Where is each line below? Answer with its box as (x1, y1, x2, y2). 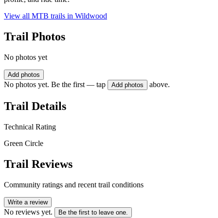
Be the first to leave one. (58, 208, 128, 216)
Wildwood (75, 12, 107, 20)
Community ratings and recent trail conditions (4, 180, 144, 189)
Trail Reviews (4, 157, 73, 170)
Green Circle (4, 139, 43, 147)
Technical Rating (4, 122, 56, 131)
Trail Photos (4, 30, 65, 43)
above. (149, 80, 170, 89)
